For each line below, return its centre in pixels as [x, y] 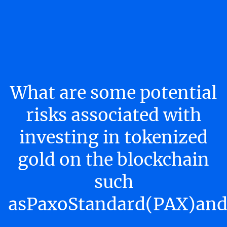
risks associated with [113, 115]
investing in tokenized [113, 137]
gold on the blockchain [113, 159]
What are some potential [113, 92]
